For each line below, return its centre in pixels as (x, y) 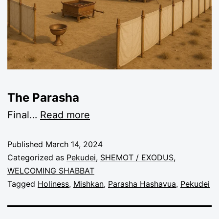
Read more (65, 115)
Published (26, 144)
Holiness (53, 184)
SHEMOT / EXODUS (137, 157)
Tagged (22, 184)
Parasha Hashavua (142, 184)
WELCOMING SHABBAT (51, 170)
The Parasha (43, 97)
